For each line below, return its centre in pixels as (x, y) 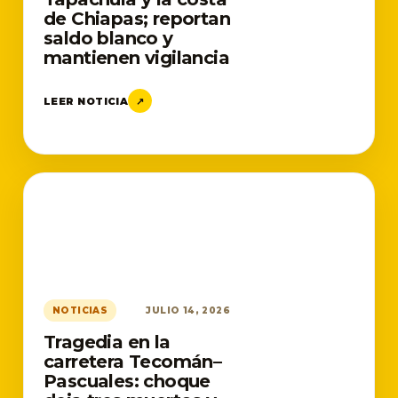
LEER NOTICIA (86, 101)
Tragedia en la (107, 342)
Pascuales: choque (127, 381)
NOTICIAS (80, 310)
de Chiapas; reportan (137, 19)
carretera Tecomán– (133, 362)
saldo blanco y (108, 38)
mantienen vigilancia (136, 58)
